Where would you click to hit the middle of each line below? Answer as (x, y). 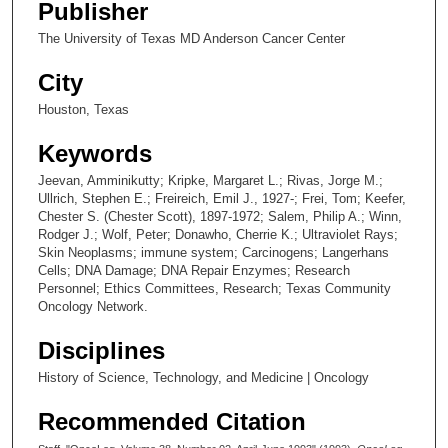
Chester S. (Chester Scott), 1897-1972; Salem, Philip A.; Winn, (220, 217)
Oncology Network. (93, 307)
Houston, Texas (83, 110)
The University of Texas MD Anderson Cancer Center (191, 39)
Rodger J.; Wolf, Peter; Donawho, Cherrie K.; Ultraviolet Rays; (218, 235)
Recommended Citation (172, 422)
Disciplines (101, 351)
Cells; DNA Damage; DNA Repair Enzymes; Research (194, 271)
